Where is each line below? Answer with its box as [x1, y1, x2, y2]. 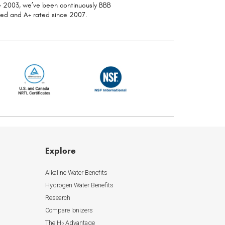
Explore [45, 146, 76, 157]
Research [45, 193, 70, 201]
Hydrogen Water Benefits [45, 181, 114, 189]
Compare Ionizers [45, 206, 93, 214]
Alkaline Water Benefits [45, 168, 107, 176]
